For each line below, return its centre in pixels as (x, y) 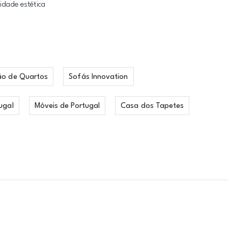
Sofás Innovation (98, 77)
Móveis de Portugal (67, 106)
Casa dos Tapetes (152, 106)
